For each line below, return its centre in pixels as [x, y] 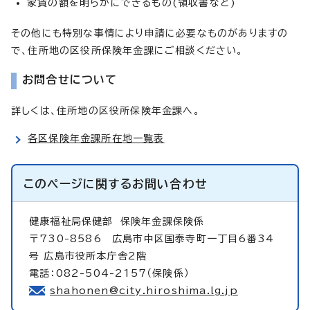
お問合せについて [70, 79]
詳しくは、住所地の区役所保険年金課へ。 [106, 110]
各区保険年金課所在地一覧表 [96, 138]
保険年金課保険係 [162, 221]
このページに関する [78, 183]
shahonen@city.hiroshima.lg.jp [144, 290]
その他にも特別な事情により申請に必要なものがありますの [150, 33]
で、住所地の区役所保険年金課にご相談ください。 [127, 50]
